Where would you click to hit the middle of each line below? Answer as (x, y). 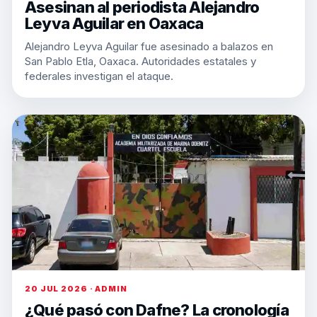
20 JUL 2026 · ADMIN (76, 289)
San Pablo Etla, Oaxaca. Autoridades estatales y (140, 61)
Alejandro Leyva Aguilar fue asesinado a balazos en (149, 46)
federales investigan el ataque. (99, 76)
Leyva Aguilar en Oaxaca (114, 23)
